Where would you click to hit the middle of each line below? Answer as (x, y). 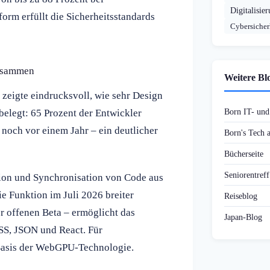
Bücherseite (244, 154)
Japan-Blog (243, 217)
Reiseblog (241, 196)
